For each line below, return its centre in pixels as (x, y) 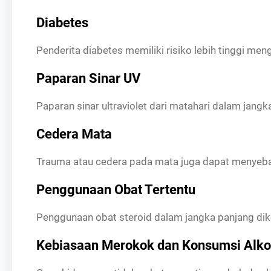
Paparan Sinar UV (88, 78)
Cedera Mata (74, 134)
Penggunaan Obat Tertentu (116, 190)
